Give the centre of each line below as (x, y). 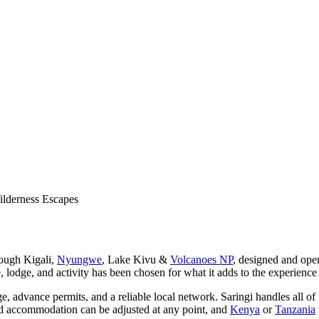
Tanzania (295, 309)
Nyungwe (79, 259)
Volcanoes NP (202, 259)
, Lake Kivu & (136, 259)
